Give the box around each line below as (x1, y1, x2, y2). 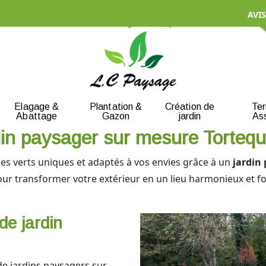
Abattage (16, 110, 58, 121)
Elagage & (14, 101, 59, 112)
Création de (164, 101, 215, 112)
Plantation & (89, 101, 142, 112)
